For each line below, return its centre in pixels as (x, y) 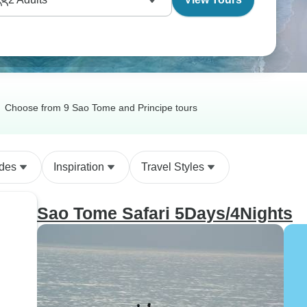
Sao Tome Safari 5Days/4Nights (165, 213)
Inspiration (79, 167)
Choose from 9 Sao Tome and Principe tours (101, 107)
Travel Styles (173, 167)
